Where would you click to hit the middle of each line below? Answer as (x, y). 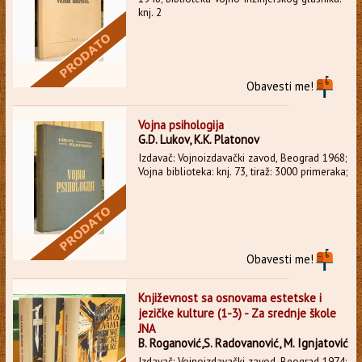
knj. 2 (149, 12)
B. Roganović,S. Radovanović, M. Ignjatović (243, 343)
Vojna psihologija (181, 124)
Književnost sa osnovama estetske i (229, 297)
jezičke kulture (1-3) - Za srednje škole (237, 313)
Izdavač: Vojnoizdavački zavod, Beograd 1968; (242, 158)
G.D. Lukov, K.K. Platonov (198, 139)
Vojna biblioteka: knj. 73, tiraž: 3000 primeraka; (242, 171)
